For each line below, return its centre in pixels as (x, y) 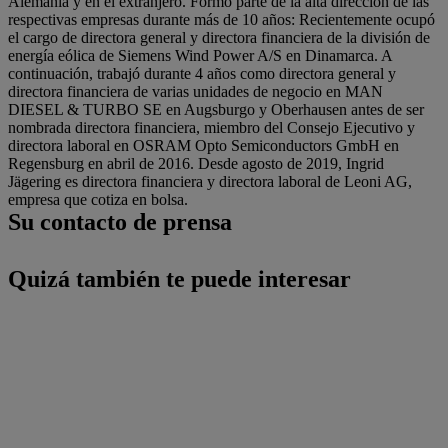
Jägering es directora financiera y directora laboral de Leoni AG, (210, 181)
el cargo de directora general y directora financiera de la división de (219, 37)
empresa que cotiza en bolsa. (98, 199)
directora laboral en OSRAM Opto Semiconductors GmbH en (203, 145)
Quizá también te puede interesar (179, 279)
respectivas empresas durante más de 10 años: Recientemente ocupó (221, 19)
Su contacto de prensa (120, 222)
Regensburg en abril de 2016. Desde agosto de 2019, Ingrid (196, 163)
